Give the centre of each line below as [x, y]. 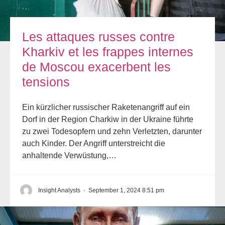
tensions [46, 82]
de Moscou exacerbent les [96, 67]
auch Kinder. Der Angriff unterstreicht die [94, 144]
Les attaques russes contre [98, 37]
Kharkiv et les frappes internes [108, 52]
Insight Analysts [59, 191]
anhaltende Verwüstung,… [69, 156]
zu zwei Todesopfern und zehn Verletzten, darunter [112, 132]
